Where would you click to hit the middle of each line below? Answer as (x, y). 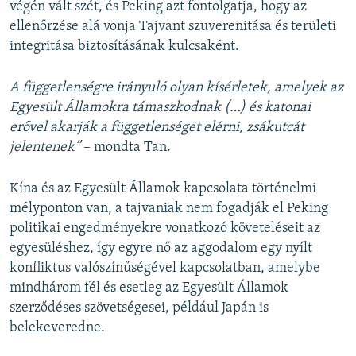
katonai (288, 107)
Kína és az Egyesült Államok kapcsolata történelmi (163, 188)
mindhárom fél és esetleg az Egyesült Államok (149, 288)
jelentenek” (46, 147)
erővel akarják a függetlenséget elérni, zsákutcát (157, 127)
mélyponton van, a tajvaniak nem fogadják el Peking (169, 208)
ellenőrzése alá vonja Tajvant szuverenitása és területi (173, 26)
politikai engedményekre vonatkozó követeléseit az (165, 228)
